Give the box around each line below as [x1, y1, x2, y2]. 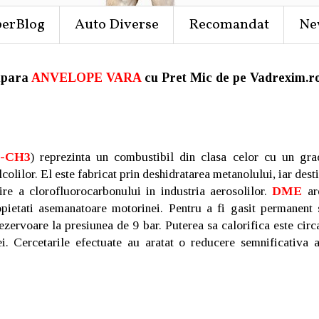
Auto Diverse [75, 15, 159, 35]
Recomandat [189, 15, 269, 35]
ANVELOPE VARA [31, 70, 141, 85]
